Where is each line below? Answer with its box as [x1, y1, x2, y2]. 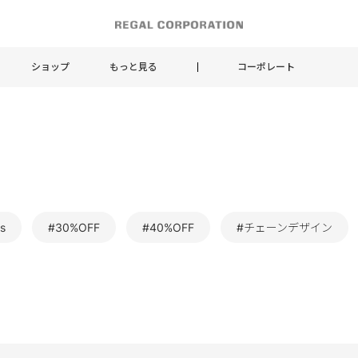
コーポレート [237, 60, 295, 73]
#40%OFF [142, 221, 194, 234]
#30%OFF [48, 221, 100, 234]
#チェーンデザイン [237, 221, 332, 234]
